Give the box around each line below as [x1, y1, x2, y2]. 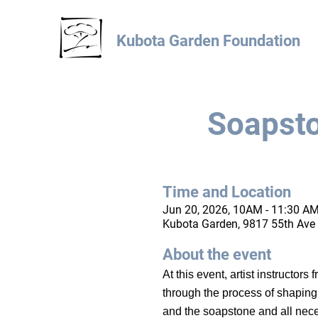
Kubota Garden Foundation [116, 32, 300, 50]
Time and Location [163, 183, 291, 201]
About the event [163, 246, 271, 263]
